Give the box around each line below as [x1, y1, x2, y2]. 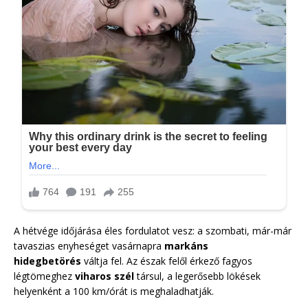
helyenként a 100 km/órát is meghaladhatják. [14, 284, 214, 298]
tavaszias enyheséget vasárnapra [14, 239, 164, 252]
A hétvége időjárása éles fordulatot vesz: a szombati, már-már [14, 223, 291, 237]
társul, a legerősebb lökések [134, 269, 261, 283]
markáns [164, 239, 208, 252]
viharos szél [75, 269, 134, 283]
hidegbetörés [14, 254, 81, 267]
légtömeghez [14, 269, 75, 283]
